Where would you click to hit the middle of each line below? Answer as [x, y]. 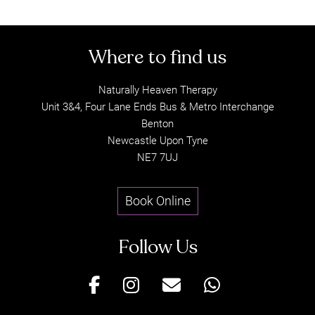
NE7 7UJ [157, 157]
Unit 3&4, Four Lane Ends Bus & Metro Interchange [157, 107]
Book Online [157, 200]
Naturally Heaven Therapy [157, 90]
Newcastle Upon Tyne [157, 140]
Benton [157, 123]
